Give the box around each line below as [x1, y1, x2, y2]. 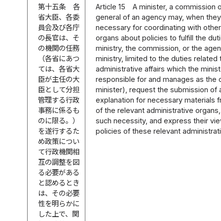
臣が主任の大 [38, 74, 80, 83]
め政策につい [38, 137, 80, 146]
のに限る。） [38, 116, 80, 125]
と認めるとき [38, 178, 80, 187]
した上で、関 [38, 209, 79, 218]
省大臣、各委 [38, 12, 80, 21]
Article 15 [96, 2, 126, 11]
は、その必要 [38, 188, 80, 197]
